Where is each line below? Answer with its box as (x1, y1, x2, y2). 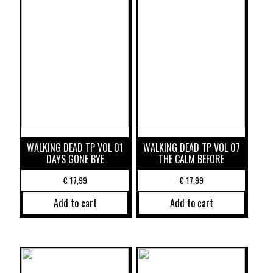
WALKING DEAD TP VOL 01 (27, 140, 124, 155)
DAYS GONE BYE (46, 152, 104, 167)
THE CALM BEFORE (158, 152, 225, 167)
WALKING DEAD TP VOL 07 (143, 140, 240, 155)
